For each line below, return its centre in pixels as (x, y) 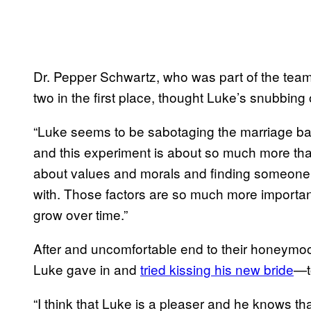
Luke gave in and (87, 269)
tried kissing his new (202, 269)
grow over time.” (81, 214)
